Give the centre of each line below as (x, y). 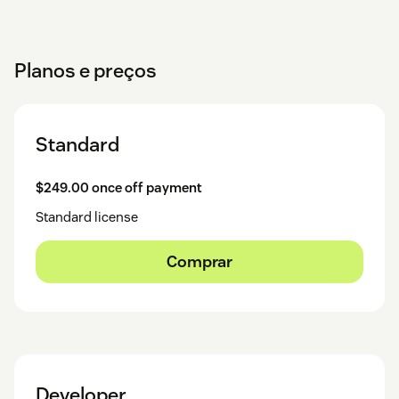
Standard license (87, 216)
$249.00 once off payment (119, 187)
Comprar (199, 261)
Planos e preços (85, 70)
